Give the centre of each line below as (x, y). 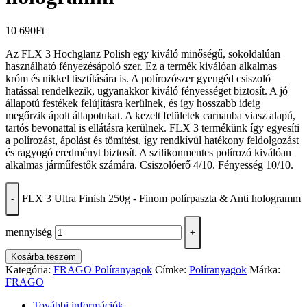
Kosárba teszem (44, 256)
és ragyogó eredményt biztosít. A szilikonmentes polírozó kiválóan (148, 152)
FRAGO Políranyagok (103, 269)
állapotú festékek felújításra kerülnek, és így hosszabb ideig (133, 103)
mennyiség (29, 232)
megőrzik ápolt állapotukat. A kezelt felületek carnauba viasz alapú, (150, 115)
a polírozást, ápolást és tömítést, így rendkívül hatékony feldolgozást (152, 140)
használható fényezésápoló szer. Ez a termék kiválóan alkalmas (141, 66)
